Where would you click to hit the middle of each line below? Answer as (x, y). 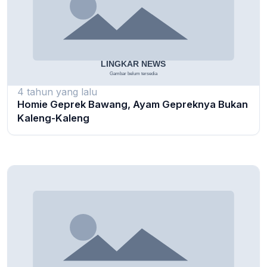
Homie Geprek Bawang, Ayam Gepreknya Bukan (133, 105)
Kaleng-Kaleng (53, 118)
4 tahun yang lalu (57, 92)
